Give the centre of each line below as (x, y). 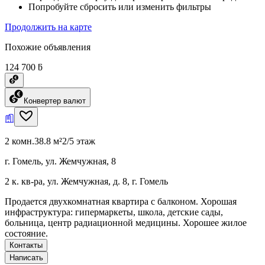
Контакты (26, 245)
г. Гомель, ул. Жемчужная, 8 (60, 161)
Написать (26, 257)
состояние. (26, 233)
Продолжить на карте (48, 27)
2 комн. (20, 141)
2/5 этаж (79, 141)
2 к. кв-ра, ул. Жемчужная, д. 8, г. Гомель (86, 181)
